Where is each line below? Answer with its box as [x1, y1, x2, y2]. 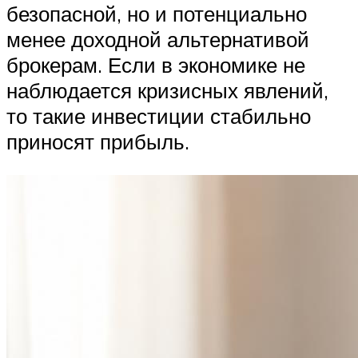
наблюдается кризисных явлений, [6, 78, 328, 104]
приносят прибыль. [6, 129, 189, 155]
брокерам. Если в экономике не [6, 52, 305, 78]
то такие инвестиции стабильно [6, 103, 311, 129]
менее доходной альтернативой [6, 26, 309, 53]
